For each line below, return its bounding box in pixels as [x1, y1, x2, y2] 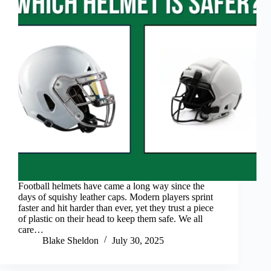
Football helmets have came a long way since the [18, 181, 204, 192]
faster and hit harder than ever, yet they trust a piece [18, 203, 214, 214]
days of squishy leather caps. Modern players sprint [18, 192, 213, 203]
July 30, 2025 [112, 235, 164, 246]
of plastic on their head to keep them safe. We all [18, 214, 203, 224]
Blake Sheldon [42, 235, 99, 246]
